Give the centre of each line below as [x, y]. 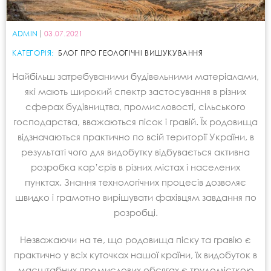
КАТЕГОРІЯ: [33, 53]
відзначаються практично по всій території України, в [135, 137]
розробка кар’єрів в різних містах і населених [135, 167]
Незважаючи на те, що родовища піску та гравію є [135, 240]
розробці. [135, 212]
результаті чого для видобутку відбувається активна [135, 152]
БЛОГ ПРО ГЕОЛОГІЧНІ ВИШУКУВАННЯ [131, 53]
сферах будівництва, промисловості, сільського [135, 106]
